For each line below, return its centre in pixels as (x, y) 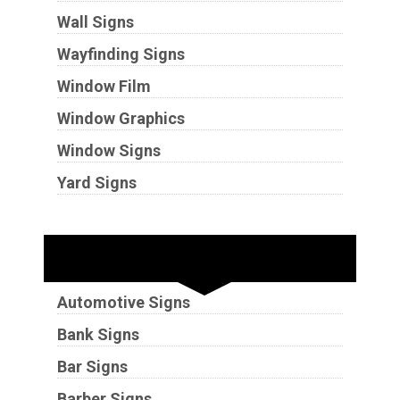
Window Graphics (121, 118)
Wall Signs (95, 21)
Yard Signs (96, 182)
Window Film (104, 86)
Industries (200, 258)
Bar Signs (92, 366)
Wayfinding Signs (121, 54)
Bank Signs (98, 334)
